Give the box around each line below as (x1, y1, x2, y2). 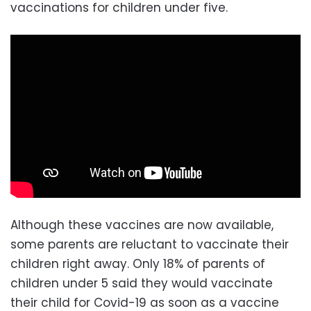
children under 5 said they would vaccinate (10, 275, 273, 292)
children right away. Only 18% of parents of (10, 255, 265, 273)
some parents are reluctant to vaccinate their (10, 236, 289, 253)
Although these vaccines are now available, (10, 217, 274, 234)
